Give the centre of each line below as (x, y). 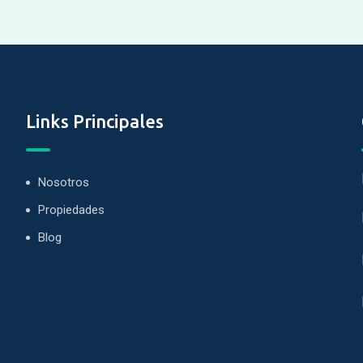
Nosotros (64, 182)
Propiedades (72, 210)
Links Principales (95, 121)
